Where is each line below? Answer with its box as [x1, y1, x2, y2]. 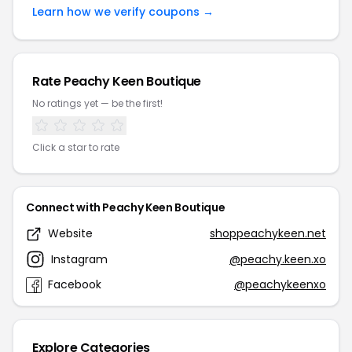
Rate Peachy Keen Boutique [32, 72, 201, 90]
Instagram [51, 251, 108, 267]
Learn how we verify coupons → [32, 4, 214, 20]
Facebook [48, 277, 101, 292]
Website [48, 225, 93, 241]
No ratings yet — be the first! [32, 97, 163, 110]
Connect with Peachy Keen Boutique [26, 200, 225, 215]
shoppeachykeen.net [210, 225, 326, 241]
